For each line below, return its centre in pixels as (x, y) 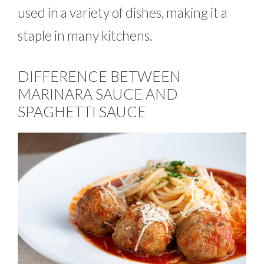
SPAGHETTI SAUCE (82, 112)
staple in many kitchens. (85, 35)
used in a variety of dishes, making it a (123, 12)
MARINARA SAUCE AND (98, 94)
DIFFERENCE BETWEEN (99, 76)
